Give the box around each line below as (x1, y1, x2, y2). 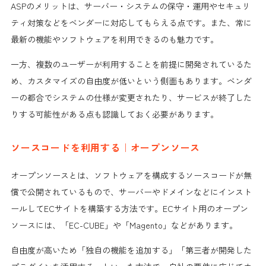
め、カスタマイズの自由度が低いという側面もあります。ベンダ (10, 74, 252, 87)
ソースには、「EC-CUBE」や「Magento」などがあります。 (10, 218, 237, 231)
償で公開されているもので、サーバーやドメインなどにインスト (10, 185, 252, 198)
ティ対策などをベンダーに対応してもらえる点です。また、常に (10, 16, 252, 28)
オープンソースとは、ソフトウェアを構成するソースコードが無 (10, 169, 252, 181)
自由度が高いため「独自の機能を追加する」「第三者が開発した (10, 243, 252, 256)
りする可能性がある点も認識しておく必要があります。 (10, 107, 218, 120)
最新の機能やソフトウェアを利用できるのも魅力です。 (10, 33, 218, 45)
